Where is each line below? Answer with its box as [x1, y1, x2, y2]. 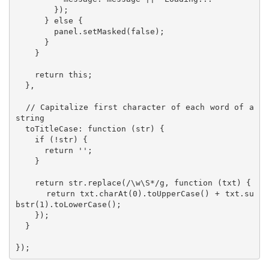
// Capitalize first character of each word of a [15, 102, 26, 112]
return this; [15, 70, 35, 79]
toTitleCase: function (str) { [15, 124, 25, 133]
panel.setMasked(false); [15, 26, 54, 36]
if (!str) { [15, 134, 35, 144]
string [15, 113, 49, 122]
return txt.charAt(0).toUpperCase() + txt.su [15, 189, 46, 198]
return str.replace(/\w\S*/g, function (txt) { [15, 178, 35, 187]
